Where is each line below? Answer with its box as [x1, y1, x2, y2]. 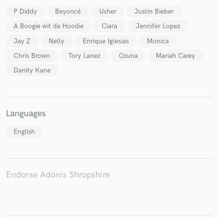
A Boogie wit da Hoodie [14, 22, 84, 31]
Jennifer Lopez [135, 22, 180, 31]
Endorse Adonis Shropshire [6, 169, 110, 181]
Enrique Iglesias [82, 36, 129, 45]
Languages [6, 108, 46, 120]
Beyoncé [55, 7, 81, 16]
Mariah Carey [155, 51, 195, 60]
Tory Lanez [68, 51, 101, 60]
